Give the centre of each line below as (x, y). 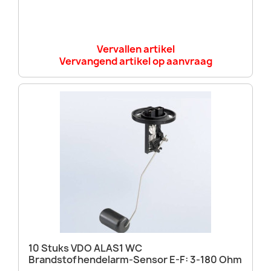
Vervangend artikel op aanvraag (135, 61)
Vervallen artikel (135, 49)
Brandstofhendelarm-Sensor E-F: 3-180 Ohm (135, 259)
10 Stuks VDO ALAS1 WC (85, 248)
